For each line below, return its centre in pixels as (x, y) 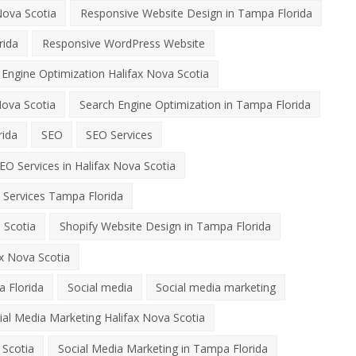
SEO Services (119, 135)
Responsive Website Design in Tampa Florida (196, 13)
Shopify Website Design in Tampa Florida (165, 226)
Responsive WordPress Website (123, 44)
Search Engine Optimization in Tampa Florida (195, 104)
